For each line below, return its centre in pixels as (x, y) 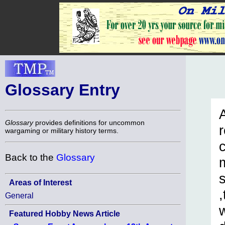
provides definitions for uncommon (89, 122)
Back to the (31, 158)
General (19, 195)
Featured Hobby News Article (65, 213)
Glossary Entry (63, 90)
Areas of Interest (40, 182)
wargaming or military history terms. (62, 130)
